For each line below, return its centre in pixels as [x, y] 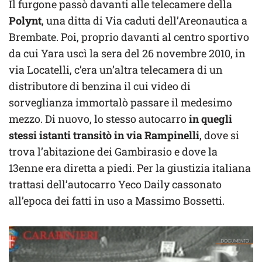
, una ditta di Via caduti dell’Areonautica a [144, 21]
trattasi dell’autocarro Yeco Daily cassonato [115, 185]
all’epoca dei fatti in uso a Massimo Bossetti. [117, 201]
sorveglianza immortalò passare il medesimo [120, 103]
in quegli [211, 119]
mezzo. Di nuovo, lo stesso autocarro [99, 119]
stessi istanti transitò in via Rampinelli [104, 135]
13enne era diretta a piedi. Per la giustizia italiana [130, 168]
